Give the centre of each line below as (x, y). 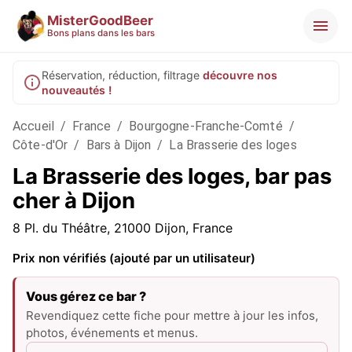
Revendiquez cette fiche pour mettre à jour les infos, (172, 315)
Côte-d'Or (40, 145)
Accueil (34, 126)
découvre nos (240, 75)
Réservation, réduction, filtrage (121, 75)
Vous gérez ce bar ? (86, 296)
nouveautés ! (77, 90)
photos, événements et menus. (112, 333)
